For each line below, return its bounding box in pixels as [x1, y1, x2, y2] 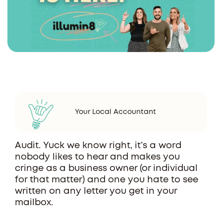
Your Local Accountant [75, 109, 156, 115]
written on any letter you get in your [15, 187, 177, 195]
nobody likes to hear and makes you [15, 153, 180, 161]
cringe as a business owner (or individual [15, 165, 198, 172]
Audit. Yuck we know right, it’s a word [15, 142, 181, 150]
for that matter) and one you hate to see [15, 176, 198, 184]
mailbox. [15, 199, 58, 207]
